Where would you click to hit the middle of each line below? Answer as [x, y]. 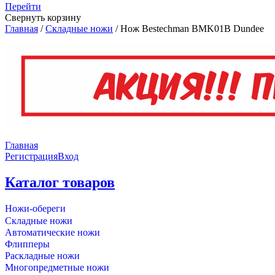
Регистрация [31, 156]
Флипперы [27, 244]
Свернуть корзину [43, 17]
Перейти [23, 6]
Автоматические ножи [52, 232]
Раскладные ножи [42, 255]
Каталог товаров [60, 182]
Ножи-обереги [35, 208]
